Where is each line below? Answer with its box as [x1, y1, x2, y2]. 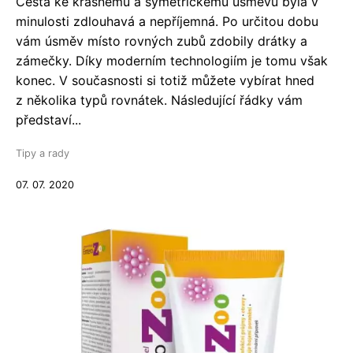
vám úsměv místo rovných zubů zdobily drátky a [16, 33, 307, 49]
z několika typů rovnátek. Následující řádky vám [16, 92, 303, 108]
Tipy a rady [16, 147, 69, 159]
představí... [16, 112, 81, 128]
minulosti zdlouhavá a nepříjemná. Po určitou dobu [16, 13, 318, 29]
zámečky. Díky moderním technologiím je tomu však [16, 53, 328, 69]
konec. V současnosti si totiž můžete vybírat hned [16, 72, 314, 88]
